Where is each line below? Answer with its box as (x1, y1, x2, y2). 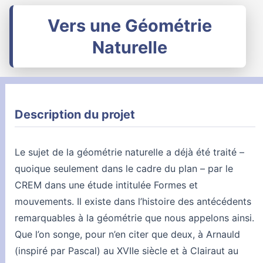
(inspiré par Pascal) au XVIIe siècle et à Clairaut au (15, 245, 238, 257)
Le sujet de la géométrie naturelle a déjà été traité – (15, 146, 244, 159)
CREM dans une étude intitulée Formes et (15, 179, 198, 191)
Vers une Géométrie (47, 15, 212, 36)
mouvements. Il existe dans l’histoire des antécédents (15, 195, 251, 208)
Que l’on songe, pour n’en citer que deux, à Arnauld (15, 228, 240, 241)
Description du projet (15, 107, 135, 122)
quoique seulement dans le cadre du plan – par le (15, 163, 233, 175)
